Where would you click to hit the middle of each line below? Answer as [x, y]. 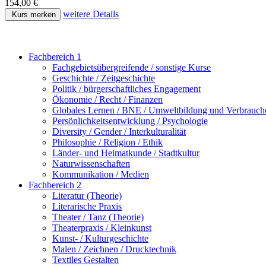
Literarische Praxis [87, 207]
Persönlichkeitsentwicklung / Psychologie [130, 121]
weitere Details [91, 14]
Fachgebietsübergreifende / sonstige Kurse [132, 68]
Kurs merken [33, 15]
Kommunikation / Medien [101, 175]
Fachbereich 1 [55, 57]
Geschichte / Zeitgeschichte [104, 78]
